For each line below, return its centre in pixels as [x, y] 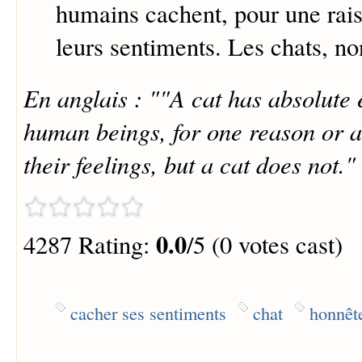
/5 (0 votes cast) [264, 245]
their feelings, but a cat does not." [189, 164]
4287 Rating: [89, 245]
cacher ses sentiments [148, 313]
